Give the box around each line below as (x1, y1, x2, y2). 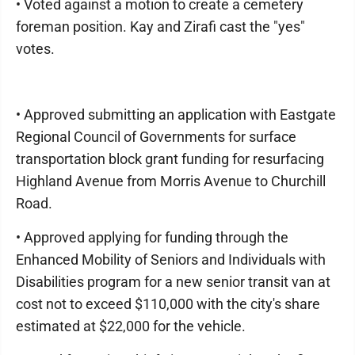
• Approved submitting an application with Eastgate (16, 106, 336, 123)
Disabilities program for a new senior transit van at (16, 273, 330, 290)
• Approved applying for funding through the (16, 229, 288, 246)
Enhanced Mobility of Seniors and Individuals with (16, 251, 326, 268)
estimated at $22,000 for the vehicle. (16, 318, 246, 334)
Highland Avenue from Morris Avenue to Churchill (16, 173, 326, 189)
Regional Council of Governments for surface (16, 128, 296, 145)
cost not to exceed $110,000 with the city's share (16, 296, 320, 312)
